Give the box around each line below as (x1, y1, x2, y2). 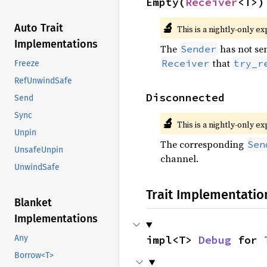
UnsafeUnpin (14, 145, 63, 156)
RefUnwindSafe (14, 76, 72, 86)
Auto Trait (14, 21, 63, 35)
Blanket (14, 196, 52, 210)
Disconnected (146, 91, 225, 104)
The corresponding (160, 138, 246, 151)
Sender (181, 43, 216, 55)
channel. (160, 152, 198, 165)
